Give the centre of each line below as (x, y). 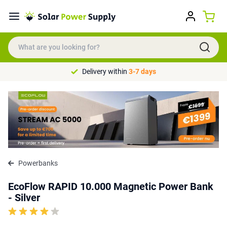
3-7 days (142, 71)
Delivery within (105, 71)
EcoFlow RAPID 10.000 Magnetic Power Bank (111, 186)
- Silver (24, 197)
